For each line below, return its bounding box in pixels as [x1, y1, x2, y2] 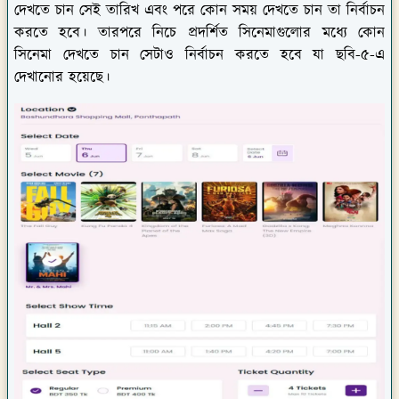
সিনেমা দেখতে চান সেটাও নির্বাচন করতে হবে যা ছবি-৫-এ [14, 44, 385, 66]
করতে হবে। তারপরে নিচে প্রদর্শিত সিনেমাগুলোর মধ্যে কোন [14, 21, 385, 44]
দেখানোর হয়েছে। [14, 66, 110, 88]
